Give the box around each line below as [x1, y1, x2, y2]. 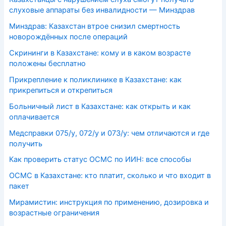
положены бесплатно [9, 59, 86, 68]
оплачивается [9, 112, 59, 122]
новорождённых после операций [9, 32, 128, 41]
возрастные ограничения [9, 208, 99, 218]
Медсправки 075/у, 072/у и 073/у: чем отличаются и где [9, 128, 209, 138]
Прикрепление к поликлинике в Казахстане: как [9, 75, 182, 84]
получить [9, 139, 42, 148]
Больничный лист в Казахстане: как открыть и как [9, 101, 191, 111]
